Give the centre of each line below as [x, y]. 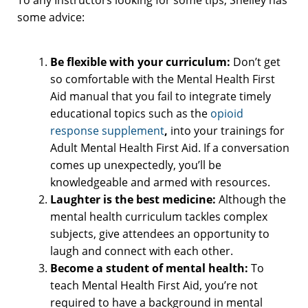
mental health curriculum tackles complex [159, 216]
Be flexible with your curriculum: [142, 62]
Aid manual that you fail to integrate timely [161, 96]
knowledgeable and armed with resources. [160, 182]
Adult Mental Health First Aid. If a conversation [170, 147]
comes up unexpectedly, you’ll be [136, 165]
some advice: [51, 17]
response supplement [107, 130]
